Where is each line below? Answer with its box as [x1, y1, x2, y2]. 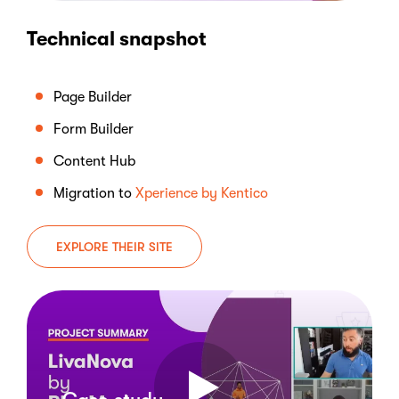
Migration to [53, 184, 135, 201]
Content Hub [53, 152, 135, 169]
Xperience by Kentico [135, 184, 268, 201]
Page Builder [53, 88, 132, 105]
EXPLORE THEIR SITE [56, 239, 173, 254]
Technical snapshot [27, 27, 207, 50]
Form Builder [53, 120, 134, 137]
